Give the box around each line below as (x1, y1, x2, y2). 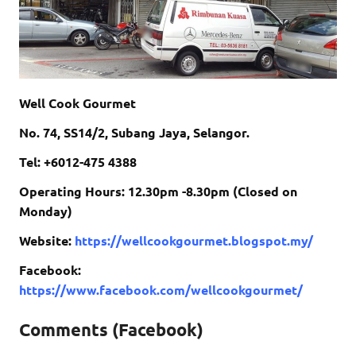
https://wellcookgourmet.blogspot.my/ (75, 232, 313, 250)
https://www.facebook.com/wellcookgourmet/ (19, 281, 303, 299)
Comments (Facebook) (19, 319, 203, 341)
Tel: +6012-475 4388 (19, 153, 137, 171)
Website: (19, 232, 75, 250)
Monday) (19, 203, 72, 220)
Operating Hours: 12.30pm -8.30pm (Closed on (19, 183, 297, 200)
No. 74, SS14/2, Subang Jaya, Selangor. (19, 124, 250, 141)
